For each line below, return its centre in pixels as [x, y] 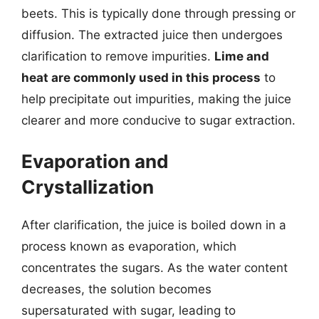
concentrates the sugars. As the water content [155, 268]
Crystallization [88, 187]
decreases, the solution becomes [116, 289]
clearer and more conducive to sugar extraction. [158, 120]
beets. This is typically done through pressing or [158, 13]
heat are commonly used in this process [141, 77]
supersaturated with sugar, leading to [129, 310]
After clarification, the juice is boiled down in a [154, 225]
